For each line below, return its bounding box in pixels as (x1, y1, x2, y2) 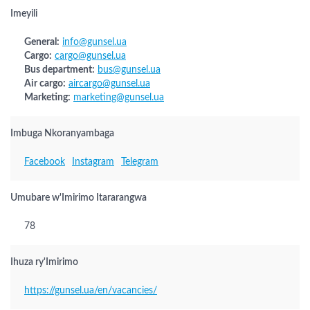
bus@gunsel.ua (98, 65, 161, 75)
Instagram (72, 157, 114, 167)
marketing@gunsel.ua (73, 93, 164, 102)
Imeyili (10, 9, 37, 19)
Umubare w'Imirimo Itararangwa (10, 193, 147, 203)
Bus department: (24, 65, 95, 75)
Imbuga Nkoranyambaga (10, 129, 114, 138)
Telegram (121, 157, 158, 167)
